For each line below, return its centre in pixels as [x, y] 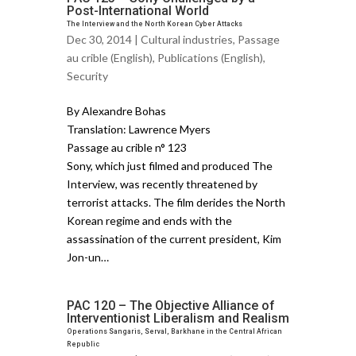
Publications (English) [210, 57]
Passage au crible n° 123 [127, 147]
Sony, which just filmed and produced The [170, 165]
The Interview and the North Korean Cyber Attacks [155, 23]
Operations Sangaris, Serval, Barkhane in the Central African [174, 331]
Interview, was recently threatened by [162, 184]
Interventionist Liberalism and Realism [178, 318]
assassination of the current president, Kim [174, 238]
